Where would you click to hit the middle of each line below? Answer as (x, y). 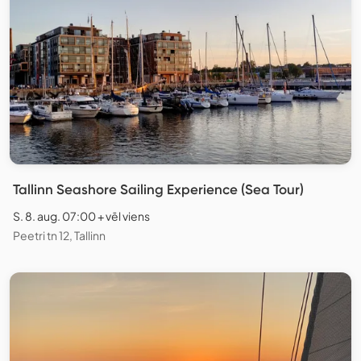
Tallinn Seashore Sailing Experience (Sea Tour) (158, 190)
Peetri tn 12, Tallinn (59, 236)
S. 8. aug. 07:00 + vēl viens (81, 216)
